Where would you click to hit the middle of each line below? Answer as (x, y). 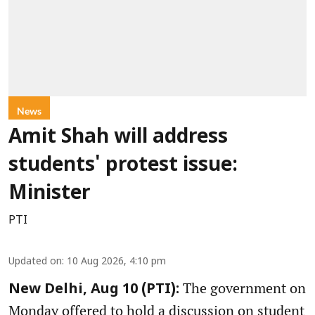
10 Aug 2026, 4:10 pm (116, 262)
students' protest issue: (123, 166)
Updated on (35, 262)
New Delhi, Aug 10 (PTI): (94, 290)
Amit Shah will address (118, 138)
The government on (243, 288)
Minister (50, 194)
